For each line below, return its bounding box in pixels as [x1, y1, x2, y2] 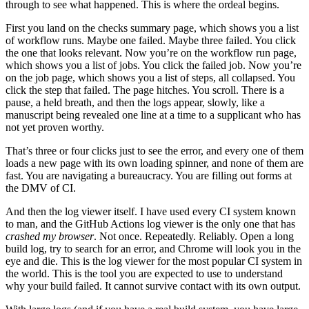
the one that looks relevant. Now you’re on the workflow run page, [6, 47, 297, 59]
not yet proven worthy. [6, 121, 104, 134]
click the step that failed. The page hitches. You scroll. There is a [6, 84, 284, 97]
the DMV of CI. [6, 182, 76, 195]
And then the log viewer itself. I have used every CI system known [6, 206, 296, 218]
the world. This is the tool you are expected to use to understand [6, 268, 283, 280]
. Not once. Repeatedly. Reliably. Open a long [94, 230, 294, 243]
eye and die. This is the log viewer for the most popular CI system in [6, 255, 302, 268]
